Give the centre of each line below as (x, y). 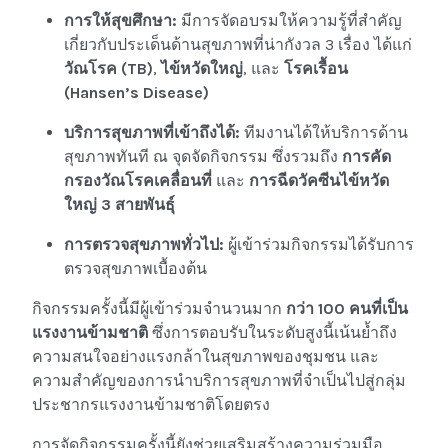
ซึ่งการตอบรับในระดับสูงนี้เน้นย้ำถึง (272, 333)
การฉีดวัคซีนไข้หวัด (319, 181)
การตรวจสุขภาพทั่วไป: (144, 245)
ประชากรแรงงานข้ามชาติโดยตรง (151, 405)
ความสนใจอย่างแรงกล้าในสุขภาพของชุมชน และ (205, 357)
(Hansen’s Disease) (136, 93)
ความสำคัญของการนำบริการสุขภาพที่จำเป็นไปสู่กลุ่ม (219, 381)
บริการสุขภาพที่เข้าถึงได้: (152, 133)
